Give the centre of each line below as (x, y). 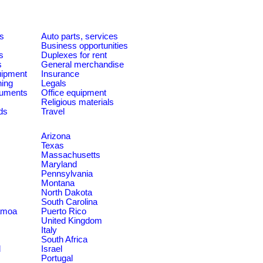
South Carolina (69, 202)
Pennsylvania (67, 174)
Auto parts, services (80, 36)
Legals (54, 83)
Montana (58, 183)
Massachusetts (71, 155)
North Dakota (67, 193)
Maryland (59, 164)
